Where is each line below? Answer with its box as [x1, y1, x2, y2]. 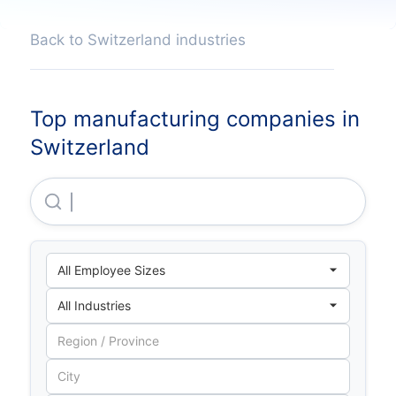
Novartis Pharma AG [71, 193, 197, 210]
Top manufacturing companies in [29, 106, 360, 133]
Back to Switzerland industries [29, 31, 246, 49]
